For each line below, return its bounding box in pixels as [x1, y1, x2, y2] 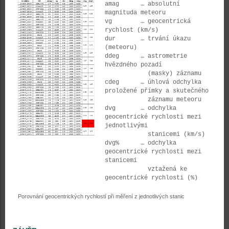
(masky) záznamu [105, 70, 201, 77]
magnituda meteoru [105, 9, 166, 16]
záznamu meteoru [105, 96, 201, 103]
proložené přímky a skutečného [105, 87, 209, 95]
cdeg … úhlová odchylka [105, 79, 201, 86]
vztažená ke [105, 166, 187, 173]
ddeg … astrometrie [105, 53, 187, 60]
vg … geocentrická [105, 18, 191, 25]
